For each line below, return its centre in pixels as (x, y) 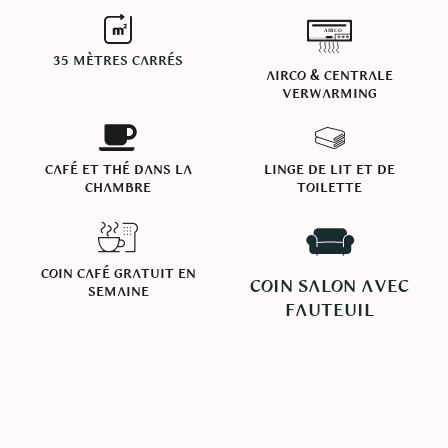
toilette (330, 187)
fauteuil (330, 310)
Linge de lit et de (330, 169)
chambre (118, 187)
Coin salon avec (330, 286)
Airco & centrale (330, 75)
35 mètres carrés (118, 60)
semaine (118, 291)
